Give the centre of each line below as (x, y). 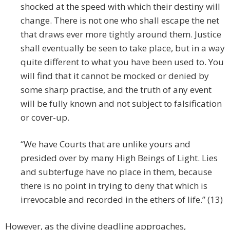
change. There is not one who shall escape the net (120, 21)
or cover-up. (45, 118)
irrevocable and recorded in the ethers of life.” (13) (122, 200)
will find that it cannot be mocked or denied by (115, 76)
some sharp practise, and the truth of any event (116, 90)
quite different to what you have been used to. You (122, 62)
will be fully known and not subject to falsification (121, 104)
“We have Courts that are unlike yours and (106, 144)
